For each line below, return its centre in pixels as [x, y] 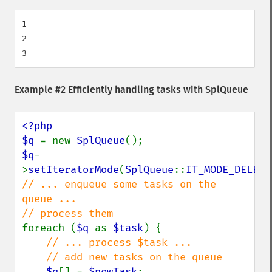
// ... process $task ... [119, 243]
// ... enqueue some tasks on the [119, 184]
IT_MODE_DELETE [228, 170]
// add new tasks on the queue [34, 257]
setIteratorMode [73, 170]
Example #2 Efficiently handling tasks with [110, 90]
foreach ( [49, 228]
